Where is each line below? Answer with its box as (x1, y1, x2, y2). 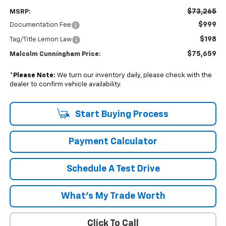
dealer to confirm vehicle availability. (9, 81, 122, 88)
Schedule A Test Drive (66, 164, 160, 174)
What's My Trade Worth (61, 192, 165, 201)
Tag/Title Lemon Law (9, 36, 72, 43)
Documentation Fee (9, 22, 71, 29)
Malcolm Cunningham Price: (9, 51, 101, 58)
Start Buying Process (73, 110, 168, 120)
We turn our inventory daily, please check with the (55, 72, 212, 79)
